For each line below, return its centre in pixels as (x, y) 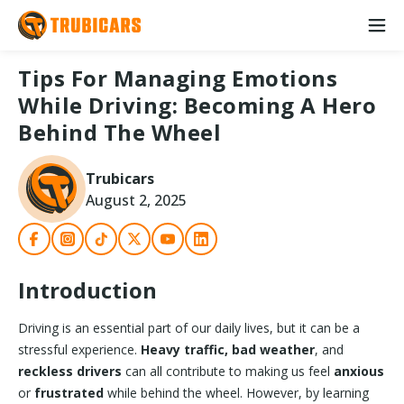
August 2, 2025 (136, 200)
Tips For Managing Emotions (178, 78)
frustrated (69, 393)
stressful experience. (79, 349)
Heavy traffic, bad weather (228, 349)
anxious (359, 371)
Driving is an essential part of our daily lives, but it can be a (189, 328)
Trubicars (120, 178)
